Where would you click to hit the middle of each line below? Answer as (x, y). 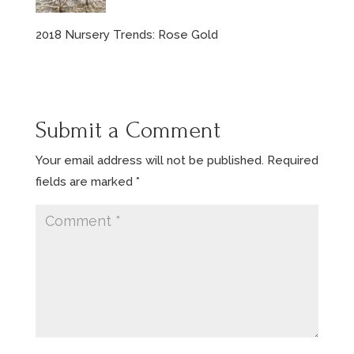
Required (292, 161)
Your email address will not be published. (149, 161)
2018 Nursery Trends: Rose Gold (126, 35)
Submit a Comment (128, 130)
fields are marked (85, 182)
